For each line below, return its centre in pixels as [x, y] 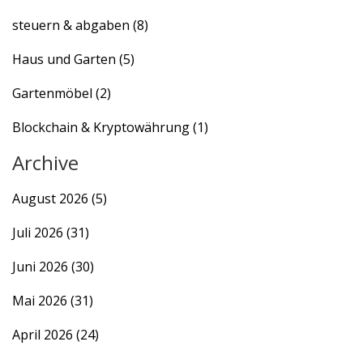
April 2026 [44, 335]
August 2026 [52, 199]
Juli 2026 [39, 233]
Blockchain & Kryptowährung [102, 128]
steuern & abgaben [73, 26]
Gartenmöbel [54, 94]
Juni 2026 [42, 267]
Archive [45, 163]
